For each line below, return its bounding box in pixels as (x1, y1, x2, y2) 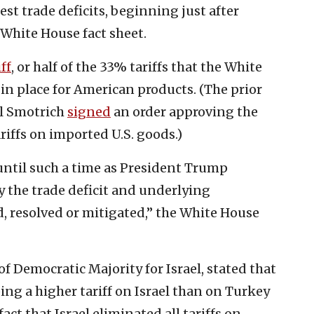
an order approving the (111, 103, 258, 120)
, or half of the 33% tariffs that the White (11, 58, 262, 75)
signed (67, 103, 111, 120)
